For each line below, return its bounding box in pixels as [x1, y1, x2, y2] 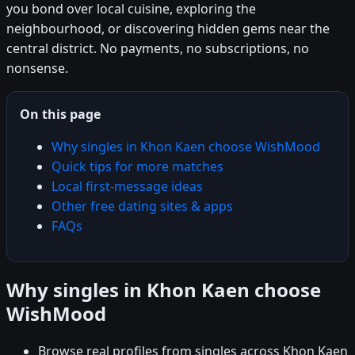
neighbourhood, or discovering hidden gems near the [6, 19, 330, 37]
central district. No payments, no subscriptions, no [6, 39, 309, 57]
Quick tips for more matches [52, 157, 223, 175]
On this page [20, 105, 101, 123]
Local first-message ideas [52, 177, 203, 195]
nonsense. [6, 59, 68, 77]
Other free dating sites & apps [52, 197, 233, 215]
